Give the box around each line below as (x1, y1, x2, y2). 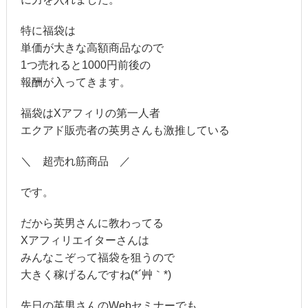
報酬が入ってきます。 (20, 76, 131, 89)
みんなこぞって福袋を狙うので (20, 252, 175, 264)
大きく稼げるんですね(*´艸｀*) (20, 269, 171, 281)
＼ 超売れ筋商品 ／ (20, 155, 131, 168)
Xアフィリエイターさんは (20, 234, 149, 247)
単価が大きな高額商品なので (20, 42, 164, 54)
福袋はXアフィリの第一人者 (20, 107, 160, 120)
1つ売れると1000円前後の (20, 59, 151, 71)
